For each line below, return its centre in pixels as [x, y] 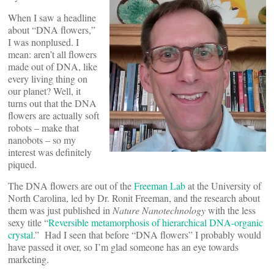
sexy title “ [28, 222]
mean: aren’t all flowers [52, 54]
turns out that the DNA [52, 103]
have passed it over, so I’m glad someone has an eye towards [123, 247]
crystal [20, 235]
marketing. [28, 259]
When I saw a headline [52, 17]
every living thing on [48, 79]
